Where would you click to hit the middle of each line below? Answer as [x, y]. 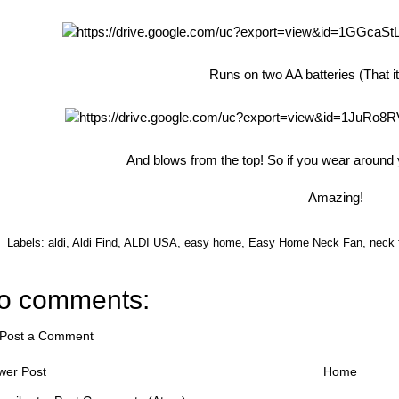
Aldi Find [95, 242]
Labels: [28, 242]
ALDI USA [151, 242]
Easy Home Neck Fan [305, 242]
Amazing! [338, 197]
